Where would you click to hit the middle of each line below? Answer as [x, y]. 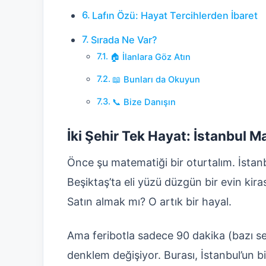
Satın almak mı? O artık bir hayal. [149, 201]
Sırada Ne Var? [124, 39]
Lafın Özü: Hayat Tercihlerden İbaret [175, 15]
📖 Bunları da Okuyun [156, 79]
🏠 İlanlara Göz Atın [150, 57]
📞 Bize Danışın [144, 102]
